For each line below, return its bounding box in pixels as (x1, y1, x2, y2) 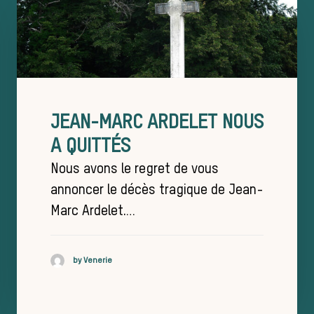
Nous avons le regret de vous (50, 163, 219, 177)
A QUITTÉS (50, 137, 130, 157)
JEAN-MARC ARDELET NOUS (50, 113, 264, 133)
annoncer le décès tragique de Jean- (50, 184, 264, 198)
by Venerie (73, 256, 112, 265)
